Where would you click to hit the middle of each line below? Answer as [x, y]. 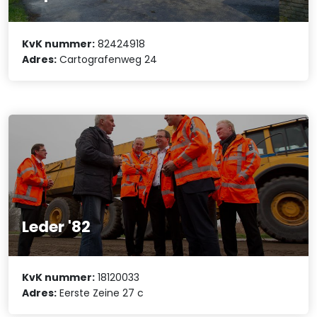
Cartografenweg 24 [107, 59]
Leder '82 [57, 226]
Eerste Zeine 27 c [100, 293]
